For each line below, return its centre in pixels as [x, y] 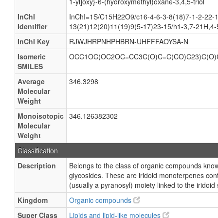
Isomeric [32, 56]
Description [37, 165]
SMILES [30, 66]
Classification [38, 150]
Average [31, 81]
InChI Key [34, 41]
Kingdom [33, 200]
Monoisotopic [41, 116]
